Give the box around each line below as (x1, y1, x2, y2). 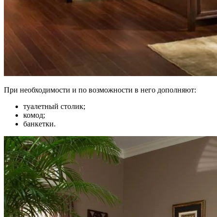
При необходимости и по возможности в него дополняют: (4, 85, 196, 94)
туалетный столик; (23, 102, 85, 110)
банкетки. (23, 119, 56, 128)
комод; (23, 110, 45, 119)
